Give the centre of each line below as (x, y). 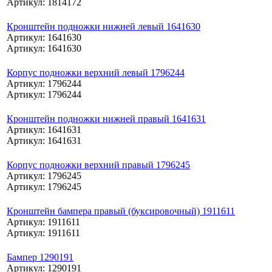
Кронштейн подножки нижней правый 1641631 (106, 118)
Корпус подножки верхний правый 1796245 (98, 165)
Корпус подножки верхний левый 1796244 (96, 72)
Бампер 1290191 (40, 257)
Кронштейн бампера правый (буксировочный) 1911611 (121, 211)
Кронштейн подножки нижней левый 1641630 (104, 26)
